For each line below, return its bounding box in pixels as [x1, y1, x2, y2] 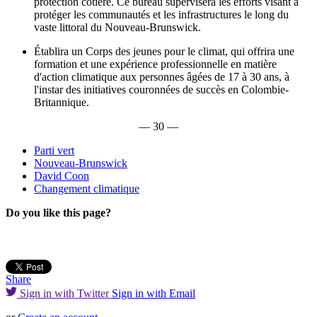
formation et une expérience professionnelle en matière [34, 57, 277, 70]
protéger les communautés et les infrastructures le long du [34, 8, 289, 21]
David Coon [34, 169, 89, 182]
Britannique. [34, 96, 89, 108]
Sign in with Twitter [17, 287, 112, 299]
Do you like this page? [6, 206, 111, 219]
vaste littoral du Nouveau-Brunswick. [34, 21, 201, 33]
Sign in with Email [112, 287, 195, 299]
